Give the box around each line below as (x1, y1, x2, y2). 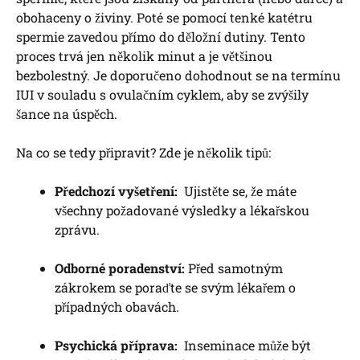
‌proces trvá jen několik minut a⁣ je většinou (16, 47, 272, 64)
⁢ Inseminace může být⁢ (178, 336, 311, 354)
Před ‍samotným (185, 259, 283, 276)
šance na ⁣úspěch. (16, 104, 117, 122)
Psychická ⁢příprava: (55, 336, 178, 354)
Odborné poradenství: (55, 259, 185, 276)
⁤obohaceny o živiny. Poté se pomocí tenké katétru (16, 8, 313, 26)
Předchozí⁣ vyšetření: (55, 182, 178, 199)
